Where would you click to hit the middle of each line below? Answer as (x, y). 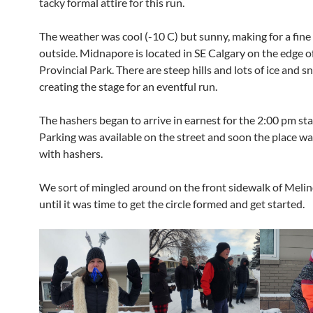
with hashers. (71, 153)
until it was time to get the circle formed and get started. (172, 203)
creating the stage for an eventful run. (128, 86)
